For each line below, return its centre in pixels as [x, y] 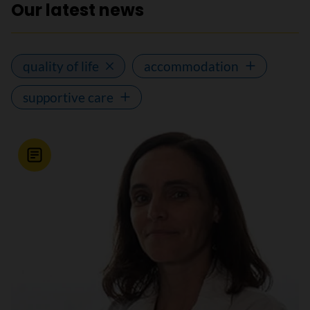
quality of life [61, 66]
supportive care [68, 97]
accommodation [191, 66]
